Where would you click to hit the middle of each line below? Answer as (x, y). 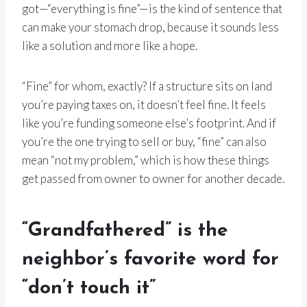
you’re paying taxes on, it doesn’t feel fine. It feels (144, 105)
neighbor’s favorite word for (150, 260)
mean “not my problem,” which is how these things (146, 160)
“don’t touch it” (89, 289)
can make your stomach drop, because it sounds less (150, 27)
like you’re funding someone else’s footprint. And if (149, 123)
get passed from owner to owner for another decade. (153, 179)
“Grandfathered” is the (125, 231)
